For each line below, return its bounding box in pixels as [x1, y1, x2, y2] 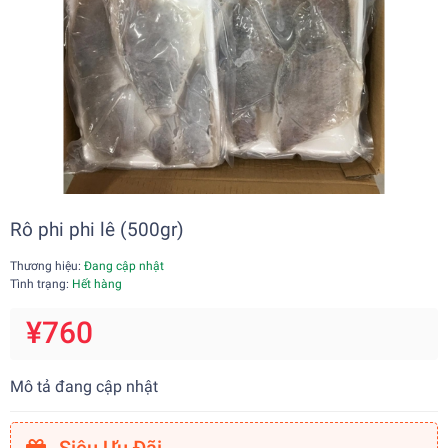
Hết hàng [72, 277, 122, 292]
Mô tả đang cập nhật [10, 377, 158, 397]
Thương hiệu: [10, 259, 81, 274]
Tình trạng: [10, 277, 72, 292]
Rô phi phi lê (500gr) [10, 218, 184, 242]
